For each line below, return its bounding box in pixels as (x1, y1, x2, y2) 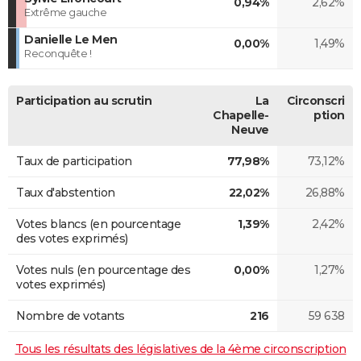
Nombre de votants (16, 308, 125, 323)
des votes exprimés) (16, 230, 128, 246)
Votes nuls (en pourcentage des (16, 262, 190, 277)
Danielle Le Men (24, 31, 118, 47)
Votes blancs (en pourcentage (16, 216, 180, 231)
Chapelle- (213, 107, 269, 122)
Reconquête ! (24, 46, 91, 60)
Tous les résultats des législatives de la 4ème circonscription (15, 341, 346, 356)
